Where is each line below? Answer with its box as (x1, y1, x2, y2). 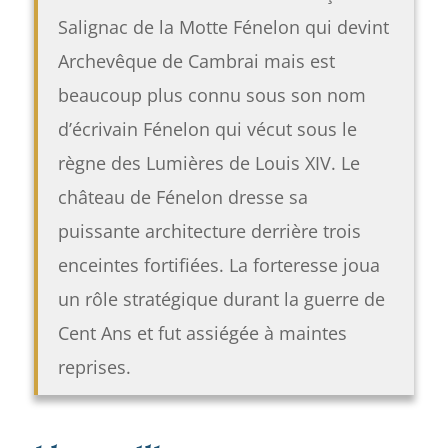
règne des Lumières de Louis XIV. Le (57, 150, 360, 175)
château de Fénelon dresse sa (57, 184, 308, 209)
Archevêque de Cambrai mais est (57, 48, 335, 73)
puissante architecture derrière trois (57, 218, 361, 243)
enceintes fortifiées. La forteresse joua (57, 252, 380, 277)
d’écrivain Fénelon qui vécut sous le (57, 116, 357, 141)
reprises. (57, 354, 131, 379)
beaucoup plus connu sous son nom (57, 82, 366, 107)
